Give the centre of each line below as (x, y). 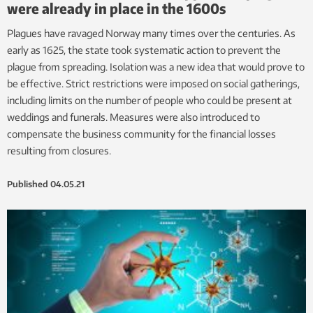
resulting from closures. (59, 150)
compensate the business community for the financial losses (141, 133)
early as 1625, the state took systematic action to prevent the (144, 50)
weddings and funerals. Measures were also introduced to (133, 117)
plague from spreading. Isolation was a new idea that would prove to (156, 66)
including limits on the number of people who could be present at (150, 100)
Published (28, 184)
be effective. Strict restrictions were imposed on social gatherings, (153, 83)
